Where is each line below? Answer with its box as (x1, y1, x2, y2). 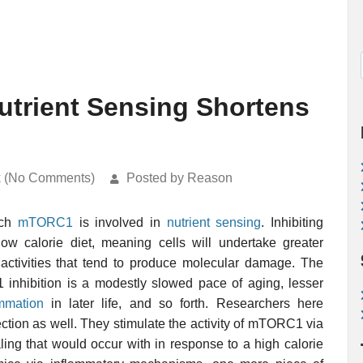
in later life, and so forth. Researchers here (43, 297, 324, 310)
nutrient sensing (166, 216, 262, 229)
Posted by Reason (126, 171, 233, 185)
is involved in (72, 216, 167, 229)
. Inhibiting (261, 216, 324, 229)
